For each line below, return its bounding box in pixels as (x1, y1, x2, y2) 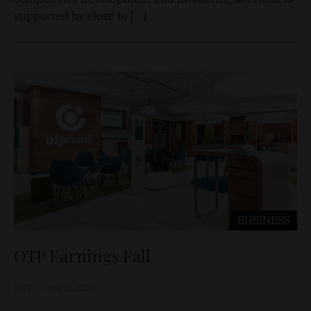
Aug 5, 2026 (45, 281, 95, 294)
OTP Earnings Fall (14, 244, 151, 267)
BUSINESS (237, 212, 290, 227)
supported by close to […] (14, 8, 146, 23)
